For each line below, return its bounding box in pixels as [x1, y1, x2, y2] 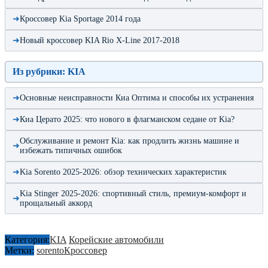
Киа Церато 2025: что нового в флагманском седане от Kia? [20, 114, 234, 124]
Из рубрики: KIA [13, 66, 86, 77]
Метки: [5, 245, 34, 255]
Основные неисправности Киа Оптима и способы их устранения [20, 93, 254, 102]
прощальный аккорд [20, 198, 92, 208]
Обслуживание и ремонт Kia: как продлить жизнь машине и [20, 136, 239, 145]
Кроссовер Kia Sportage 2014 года [20, 14, 141, 23]
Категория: [5, 234, 50, 245]
